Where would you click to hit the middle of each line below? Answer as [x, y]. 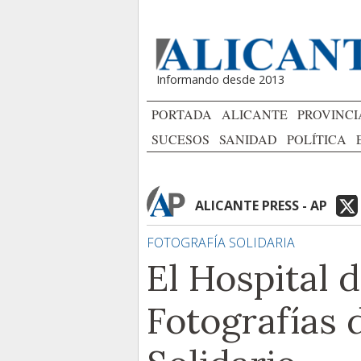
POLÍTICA [317, 139]
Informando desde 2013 [220, 80]
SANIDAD [248, 139]
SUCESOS [180, 139]
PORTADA [182, 114]
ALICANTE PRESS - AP [261, 205]
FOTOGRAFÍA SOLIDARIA [221, 243]
